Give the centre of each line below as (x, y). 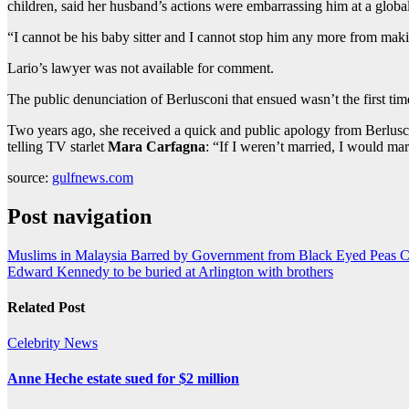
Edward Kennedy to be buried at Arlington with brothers (170, 271)
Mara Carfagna (157, 146)
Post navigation (79, 216)
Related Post (46, 307)
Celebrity (36, 343)
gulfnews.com (93, 177)
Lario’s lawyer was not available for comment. (141, 68)
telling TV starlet (58, 146)
